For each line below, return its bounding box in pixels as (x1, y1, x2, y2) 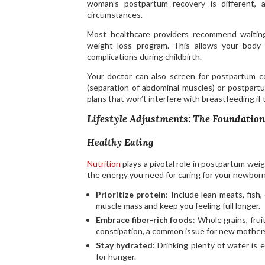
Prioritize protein (96, 189, 166, 200)
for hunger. (96, 251, 136, 262)
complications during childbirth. (87, 51, 202, 62)
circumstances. (87, 9, 143, 20)
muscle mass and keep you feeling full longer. (96, 201, 260, 211)
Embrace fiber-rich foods (96, 215, 193, 225)
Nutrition (87, 159, 121, 169)
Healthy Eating (87, 136, 153, 148)
